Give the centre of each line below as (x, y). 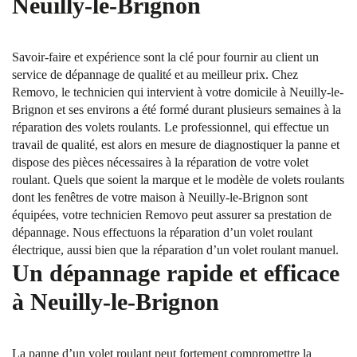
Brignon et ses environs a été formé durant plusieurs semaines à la (177, 110)
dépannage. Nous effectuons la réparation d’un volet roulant (162, 232)
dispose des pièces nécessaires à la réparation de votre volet (160, 162)
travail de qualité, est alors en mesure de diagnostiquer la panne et (176, 145)
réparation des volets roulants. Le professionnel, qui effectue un (171, 127)
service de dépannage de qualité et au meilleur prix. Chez (155, 75)
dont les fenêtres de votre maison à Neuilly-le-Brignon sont (160, 197)
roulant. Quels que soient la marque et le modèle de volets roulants (178, 180)
